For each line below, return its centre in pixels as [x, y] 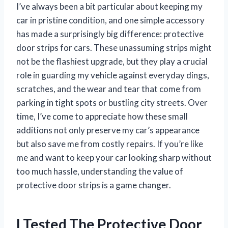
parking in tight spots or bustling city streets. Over [112, 102]
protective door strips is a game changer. [94, 185]
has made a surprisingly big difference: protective [110, 34]
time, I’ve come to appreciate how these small [102, 116]
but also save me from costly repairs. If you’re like [110, 144]
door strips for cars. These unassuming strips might [114, 47]
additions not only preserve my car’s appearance [108, 130]
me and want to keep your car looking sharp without [114, 157]
